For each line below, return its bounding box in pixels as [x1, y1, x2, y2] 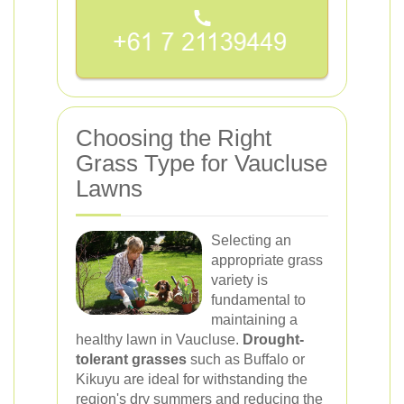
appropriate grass [211, 252, 323, 268]
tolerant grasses [76, 351, 187, 367]
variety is [211, 271, 268, 288]
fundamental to [211, 291, 306, 308]
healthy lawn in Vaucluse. [76, 331, 243, 347]
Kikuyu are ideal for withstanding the [76, 371, 308, 387]
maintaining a [211, 311, 298, 327]
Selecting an [211, 232, 291, 248]
